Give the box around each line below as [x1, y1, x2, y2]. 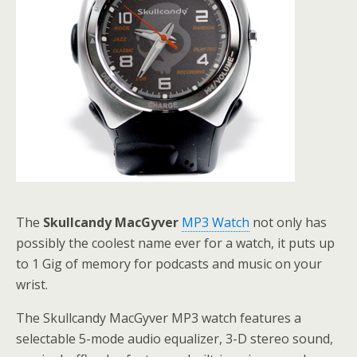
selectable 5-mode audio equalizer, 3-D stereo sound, [16, 330, 333, 347]
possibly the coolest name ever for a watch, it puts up [16, 234, 335, 252]
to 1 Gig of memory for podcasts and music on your [16, 255, 322, 273]
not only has [249, 214, 327, 231]
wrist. [16, 276, 48, 293]
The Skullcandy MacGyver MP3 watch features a [16, 309, 301, 327]
